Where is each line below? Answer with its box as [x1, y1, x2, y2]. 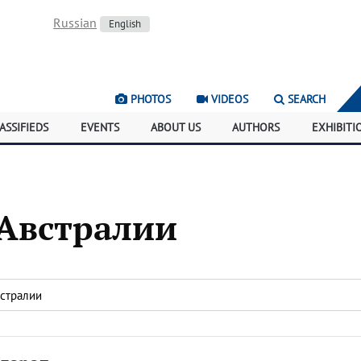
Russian [53, 15, 98, 31]
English [109, 17, 142, 31]
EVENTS [80, 120, 119, 135]
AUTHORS [232, 120, 280, 135]
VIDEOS [208, 92, 249, 106]
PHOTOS [127, 92, 172, 106]
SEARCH [284, 92, 326, 106]
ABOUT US [151, 120, 201, 135]
